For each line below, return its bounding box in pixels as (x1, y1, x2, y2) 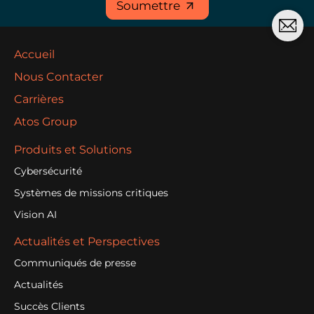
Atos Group (14, 115, 77, 129)
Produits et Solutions (14, 143, 132, 157)
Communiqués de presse (14, 257, 136, 270)
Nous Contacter (14, 70, 103, 84)
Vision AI (14, 208, 57, 221)
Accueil (14, 48, 55, 62)
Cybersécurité (14, 165, 82, 178)
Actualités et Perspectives (14, 235, 160, 249)
